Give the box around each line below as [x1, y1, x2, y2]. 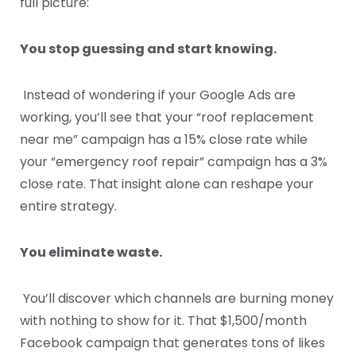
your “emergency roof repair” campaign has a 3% [20, 153, 327, 172]
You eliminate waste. [20, 243, 162, 262]
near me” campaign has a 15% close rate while [20, 130, 308, 149]
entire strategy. [20, 197, 117, 216]
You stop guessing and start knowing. [20, 40, 277, 59]
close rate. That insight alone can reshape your [20, 175, 314, 194]
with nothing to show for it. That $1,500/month [20, 311, 307, 331]
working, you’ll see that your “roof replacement [20, 108, 314, 127]
